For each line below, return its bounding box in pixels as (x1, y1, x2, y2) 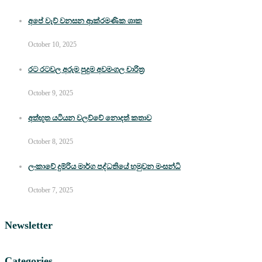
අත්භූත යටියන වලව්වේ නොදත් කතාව (28, 113, 151, 123)
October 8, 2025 (28, 137, 73, 146)
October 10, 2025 (28, 40, 77, 49)
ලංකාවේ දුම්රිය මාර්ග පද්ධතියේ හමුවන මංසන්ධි (28, 161, 181, 171)
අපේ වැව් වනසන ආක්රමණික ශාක (28, 16, 142, 26)
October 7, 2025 (28, 185, 73, 194)
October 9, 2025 (28, 89, 73, 98)
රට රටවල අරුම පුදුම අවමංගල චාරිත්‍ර (28, 65, 144, 74)
